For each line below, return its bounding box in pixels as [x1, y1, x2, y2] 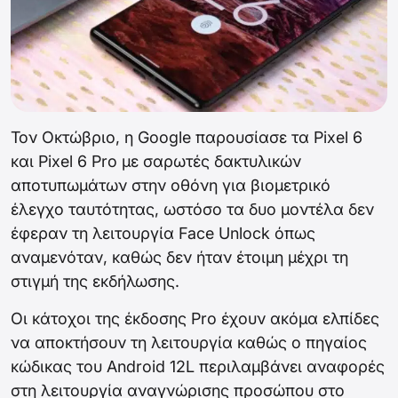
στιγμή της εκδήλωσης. [11, 272, 179, 291]
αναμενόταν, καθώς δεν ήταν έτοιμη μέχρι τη [11, 248, 348, 267]
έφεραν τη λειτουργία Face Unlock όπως [11, 224, 315, 243]
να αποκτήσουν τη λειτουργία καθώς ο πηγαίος [11, 333, 367, 353]
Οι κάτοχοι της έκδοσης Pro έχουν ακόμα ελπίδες [11, 309, 379, 329]
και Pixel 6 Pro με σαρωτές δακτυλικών [11, 152, 301, 171]
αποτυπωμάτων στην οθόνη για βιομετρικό [11, 176, 330, 195]
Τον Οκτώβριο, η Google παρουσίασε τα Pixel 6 [11, 128, 362, 147]
